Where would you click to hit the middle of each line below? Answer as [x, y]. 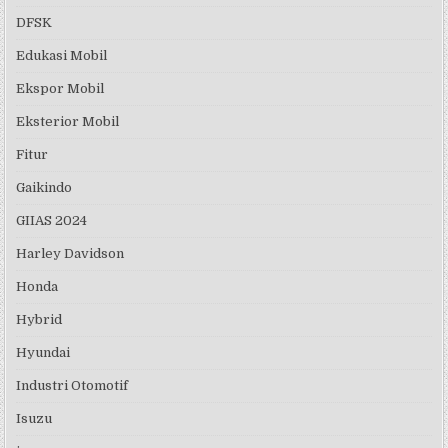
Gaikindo [44, 187]
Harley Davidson [70, 253]
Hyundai [43, 352]
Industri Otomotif [72, 385]
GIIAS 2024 [52, 220]
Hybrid [39, 319]
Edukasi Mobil [62, 55]
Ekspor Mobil [60, 88]
